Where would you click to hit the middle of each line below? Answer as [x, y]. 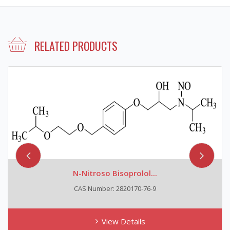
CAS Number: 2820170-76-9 [115, 188]
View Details [123, 221]
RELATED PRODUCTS [76, 45]
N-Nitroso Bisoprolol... [115, 173]
